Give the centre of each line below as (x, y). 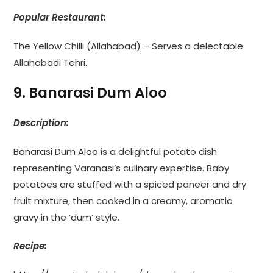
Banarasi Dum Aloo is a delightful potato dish (115, 151)
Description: (41, 122)
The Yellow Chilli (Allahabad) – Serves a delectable (129, 46)
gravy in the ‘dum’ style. (67, 217)
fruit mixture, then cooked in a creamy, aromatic (123, 200)
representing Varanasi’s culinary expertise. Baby (122, 168)
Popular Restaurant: (60, 17)
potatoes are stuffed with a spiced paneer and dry (130, 184)
